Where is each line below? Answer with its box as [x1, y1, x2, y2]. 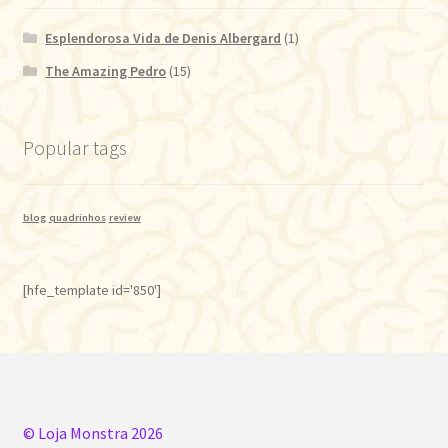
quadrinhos [48, 211, 106, 225]
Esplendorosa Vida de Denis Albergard [45, 28, 282, 47]
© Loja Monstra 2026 [22, 422, 163, 443]
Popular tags [22, 135, 127, 161]
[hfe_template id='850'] [22, 280, 161, 299]
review [108, 211, 141, 225]
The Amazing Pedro [45, 61, 167, 80]
